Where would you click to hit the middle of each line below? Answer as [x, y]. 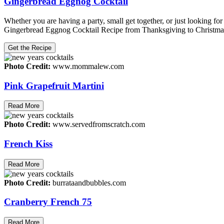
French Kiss [28, 143]
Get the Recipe [30, 47]
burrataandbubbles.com [88, 182]
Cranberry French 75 [48, 202]
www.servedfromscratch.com [98, 124]
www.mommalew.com [87, 66]
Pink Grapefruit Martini [54, 85]
